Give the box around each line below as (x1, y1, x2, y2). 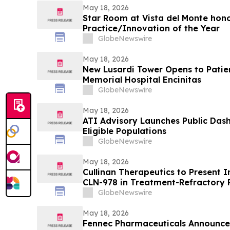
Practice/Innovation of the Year (82, 23, 220, 33)
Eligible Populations (82, 125, 166, 136)
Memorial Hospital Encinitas (82, 74, 201, 85)
